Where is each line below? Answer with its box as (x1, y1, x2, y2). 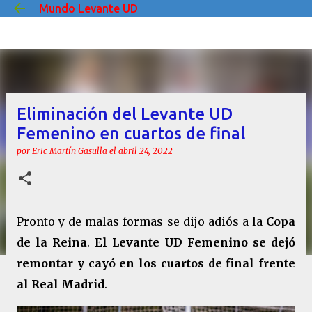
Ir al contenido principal (96, 11, 216, 24)
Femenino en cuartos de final (17, 124, 245, 143)
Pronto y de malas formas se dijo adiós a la (17, 214, 266, 228)
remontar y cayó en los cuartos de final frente (17, 256, 295, 270)
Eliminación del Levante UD (17, 104, 233, 123)
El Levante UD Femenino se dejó (95, 235, 295, 249)
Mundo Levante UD (39, 2, 138, 15)
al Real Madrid (17, 277, 104, 291)
